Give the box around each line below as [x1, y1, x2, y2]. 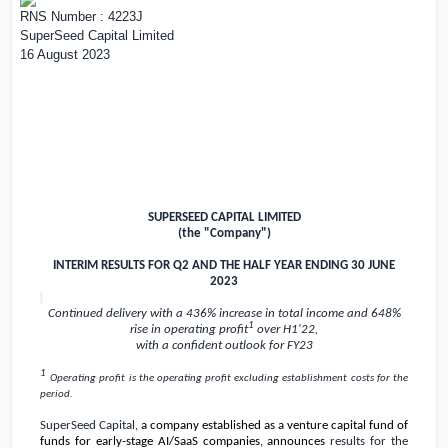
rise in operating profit [130, 323, 248, 337]
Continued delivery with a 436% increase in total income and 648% [47, 307, 401, 321]
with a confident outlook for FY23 [135, 339, 313, 353]
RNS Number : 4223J [20, 9, 143, 24]
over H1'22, [254, 323, 318, 337]
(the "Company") [177, 227, 271, 241]
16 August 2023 [20, 47, 110, 62]
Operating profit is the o [50, 373, 163, 385]
